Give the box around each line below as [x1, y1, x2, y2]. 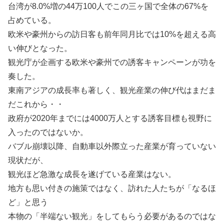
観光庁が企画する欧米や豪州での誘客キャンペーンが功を [8, 58, 216, 66]
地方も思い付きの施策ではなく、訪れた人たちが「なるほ [8, 184, 216, 192]
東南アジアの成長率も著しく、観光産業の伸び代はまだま [8, 86, 216, 94]
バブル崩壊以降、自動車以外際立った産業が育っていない [8, 142, 216, 150]
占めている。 [8, 16, 56, 24]
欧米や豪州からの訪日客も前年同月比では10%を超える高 [8, 30, 216, 38]
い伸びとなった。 [8, 44, 72, 52]
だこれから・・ [8, 100, 64, 108]
